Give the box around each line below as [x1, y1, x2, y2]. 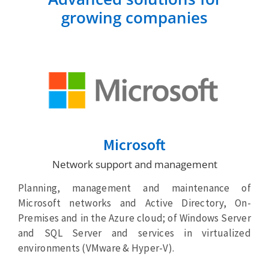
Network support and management [52, 157, 217, 172]
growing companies [61, 7, 208, 29]
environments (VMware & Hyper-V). [17, 241, 175, 255]
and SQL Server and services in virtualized [17, 226, 252, 240]
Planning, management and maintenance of [17, 181, 252, 195]
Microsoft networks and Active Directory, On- [17, 196, 252, 210]
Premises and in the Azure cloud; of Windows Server [17, 211, 252, 225]
